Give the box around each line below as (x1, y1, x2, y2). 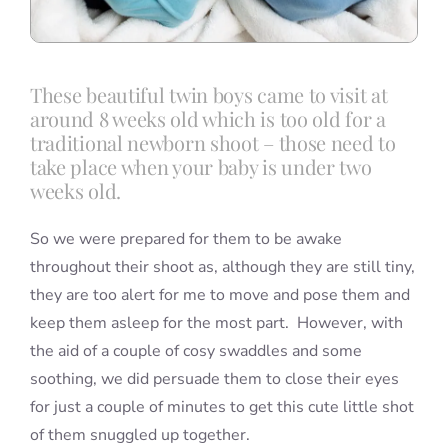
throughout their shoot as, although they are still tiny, (29, 255, 415, 278)
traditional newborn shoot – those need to (29, 128, 396, 156)
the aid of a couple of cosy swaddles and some (29, 339, 362, 362)
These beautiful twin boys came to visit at (29, 80, 388, 108)
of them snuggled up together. (29, 423, 250, 446)
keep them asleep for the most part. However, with (29, 311, 403, 334)
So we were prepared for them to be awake (29, 227, 342, 250)
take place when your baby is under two (29, 152, 372, 180)
